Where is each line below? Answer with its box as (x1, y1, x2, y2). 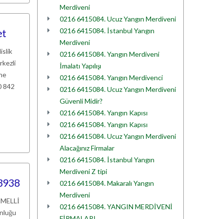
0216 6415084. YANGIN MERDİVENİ (60, 202, 173, 211)
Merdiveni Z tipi (60, 167, 107, 175)
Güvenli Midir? (60, 97, 103, 105)
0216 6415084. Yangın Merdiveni (60, 50, 159, 58)
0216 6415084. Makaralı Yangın (60, 179, 154, 187)
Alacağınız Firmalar (60, 144, 114, 152)
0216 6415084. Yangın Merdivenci (60, 73, 163, 82)
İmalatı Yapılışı (60, 62, 101, 70)
